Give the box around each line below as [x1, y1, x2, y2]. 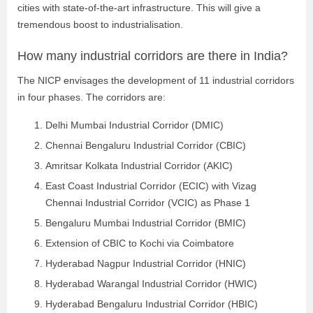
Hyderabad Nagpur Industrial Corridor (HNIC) [45, 258, 246, 269]
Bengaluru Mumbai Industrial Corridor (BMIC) [45, 217, 246, 228]
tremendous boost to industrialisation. [17, 19, 183, 30]
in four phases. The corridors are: [17, 92, 166, 103]
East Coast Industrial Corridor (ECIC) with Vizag [45, 180, 256, 191]
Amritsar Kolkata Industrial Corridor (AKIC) [45, 160, 233, 171]
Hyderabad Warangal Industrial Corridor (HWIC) [45, 278, 257, 289]
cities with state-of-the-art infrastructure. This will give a [17, 2, 261, 13]
